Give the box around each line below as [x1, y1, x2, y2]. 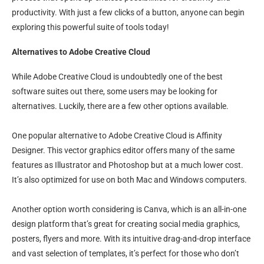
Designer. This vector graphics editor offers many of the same [12, 146, 235, 155]
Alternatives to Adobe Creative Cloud [12, 47, 150, 57]
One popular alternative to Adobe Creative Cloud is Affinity [12, 131, 222, 140]
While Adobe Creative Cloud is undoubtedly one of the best [12, 72, 223, 81]
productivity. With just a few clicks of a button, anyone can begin [12, 8, 245, 17]
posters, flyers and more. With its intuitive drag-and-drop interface [12, 234, 250, 243]
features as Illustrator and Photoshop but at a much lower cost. [12, 160, 243, 170]
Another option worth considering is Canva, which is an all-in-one [12, 204, 246, 214]
